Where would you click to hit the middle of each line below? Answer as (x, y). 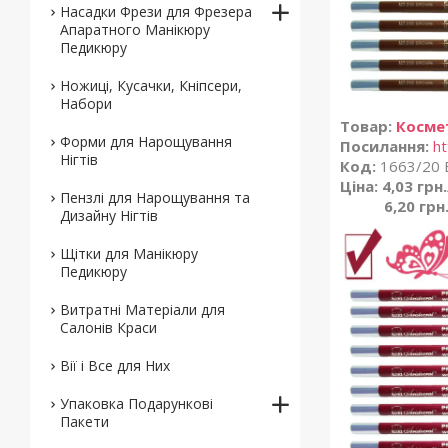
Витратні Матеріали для (142, 309)
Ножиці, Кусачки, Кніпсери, (151, 85)
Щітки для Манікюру (129, 253)
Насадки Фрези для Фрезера (156, 11)
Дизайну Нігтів (109, 215)
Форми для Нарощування (146, 141)
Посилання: (384, 146)
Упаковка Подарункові (136, 403)
